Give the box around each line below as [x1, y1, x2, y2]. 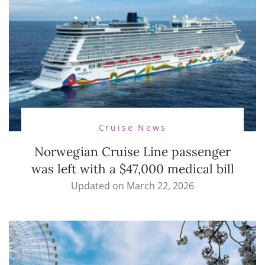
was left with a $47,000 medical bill [31, 160, 234, 177]
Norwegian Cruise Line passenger [34, 143, 231, 160]
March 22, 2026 [127, 179, 194, 192]
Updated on [71, 179, 127, 192]
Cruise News [98, 121, 167, 133]
